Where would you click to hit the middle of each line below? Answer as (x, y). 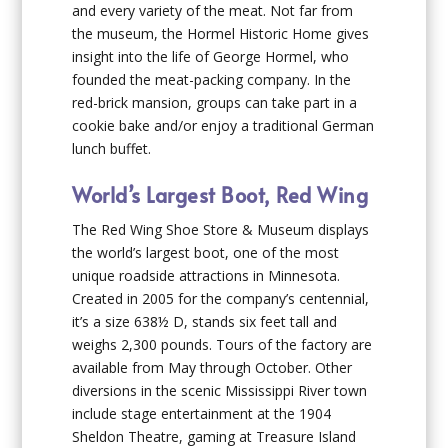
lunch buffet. (112, 148)
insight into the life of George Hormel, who (211, 56)
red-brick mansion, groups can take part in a (215, 102)
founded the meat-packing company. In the (212, 79)
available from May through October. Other (212, 368)
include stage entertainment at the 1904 (202, 414)
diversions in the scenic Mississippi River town (220, 391)
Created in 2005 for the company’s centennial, (221, 299)
